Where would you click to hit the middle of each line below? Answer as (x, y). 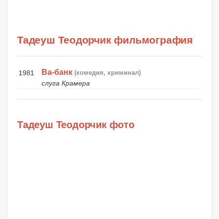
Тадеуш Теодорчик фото (76, 125)
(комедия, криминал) (108, 73)
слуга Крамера (66, 83)
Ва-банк (57, 72)
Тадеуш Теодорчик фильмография (105, 40)
